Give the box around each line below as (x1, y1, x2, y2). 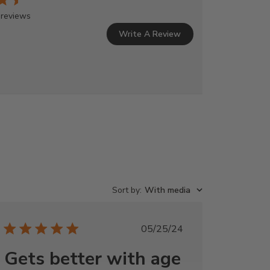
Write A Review (119, 28, 181, 40)
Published (161, 221, 204, 235)
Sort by (111, 184, 140, 196)
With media (144, 184, 190, 196)
